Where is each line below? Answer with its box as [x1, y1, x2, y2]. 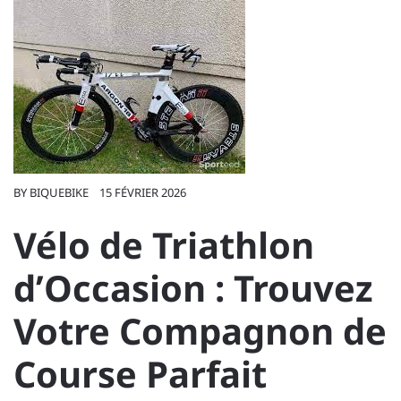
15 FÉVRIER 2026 [99, 184, 186, 200]
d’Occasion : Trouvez [13, 263, 373, 312]
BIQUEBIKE [30, 184, 89, 200]
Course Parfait [13, 349, 267, 398]
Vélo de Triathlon [13, 220, 314, 269]
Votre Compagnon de [13, 306, 387, 355]
